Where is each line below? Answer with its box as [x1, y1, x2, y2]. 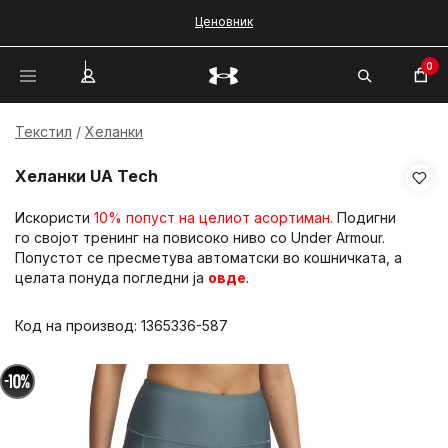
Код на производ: [15, 317, 141, 334]
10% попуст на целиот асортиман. [94, 209, 333, 226]
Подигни [333, 209, 396, 226]
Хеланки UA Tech [15, 166, 158, 186]
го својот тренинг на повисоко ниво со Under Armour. [15, 229, 389, 246]
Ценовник [195, 14, 253, 29]
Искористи [15, 209, 94, 226]
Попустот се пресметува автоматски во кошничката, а [15, 249, 402, 266]
